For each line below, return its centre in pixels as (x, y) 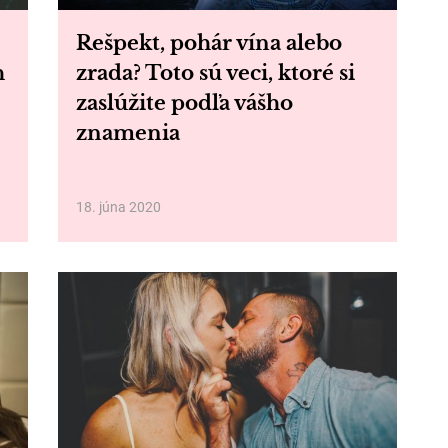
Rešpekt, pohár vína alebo (208, 43)
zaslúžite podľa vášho (184, 103)
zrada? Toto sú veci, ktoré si (215, 73)
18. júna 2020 (118, 207)
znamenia (127, 133)
